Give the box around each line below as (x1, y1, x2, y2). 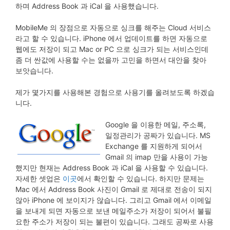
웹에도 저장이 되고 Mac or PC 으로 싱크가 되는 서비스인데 (15, 45, 208, 53)
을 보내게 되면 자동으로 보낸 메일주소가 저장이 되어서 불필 (15, 206, 212, 215)
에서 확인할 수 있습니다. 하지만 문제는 (77, 174, 204, 183)
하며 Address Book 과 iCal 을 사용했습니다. (15, 2, 159, 10)
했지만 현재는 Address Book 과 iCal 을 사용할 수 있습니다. (15, 163, 208, 172)
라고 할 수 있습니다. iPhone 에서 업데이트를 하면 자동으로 (15, 34, 207, 43)
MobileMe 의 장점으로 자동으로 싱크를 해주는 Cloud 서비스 (15, 23, 211, 32)
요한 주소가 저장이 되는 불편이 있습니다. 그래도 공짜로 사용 (15, 217, 214, 226)
